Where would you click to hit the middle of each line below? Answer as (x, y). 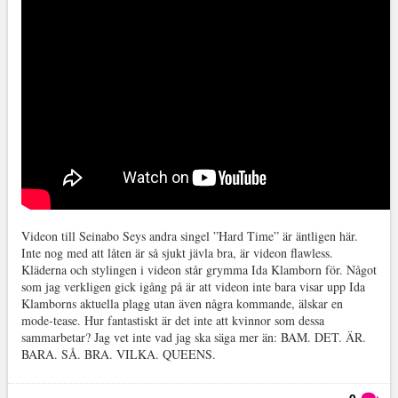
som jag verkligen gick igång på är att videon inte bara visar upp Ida (193, 287)
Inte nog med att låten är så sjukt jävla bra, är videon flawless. (177, 253)
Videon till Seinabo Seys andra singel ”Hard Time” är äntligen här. (189, 236)
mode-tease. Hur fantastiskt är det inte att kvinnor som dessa (172, 320)
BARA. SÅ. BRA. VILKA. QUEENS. (118, 354)
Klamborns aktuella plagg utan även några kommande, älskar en (182, 303)
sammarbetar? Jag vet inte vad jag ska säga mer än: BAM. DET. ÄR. (193, 337)
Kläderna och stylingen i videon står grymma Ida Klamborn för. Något (199, 270)
